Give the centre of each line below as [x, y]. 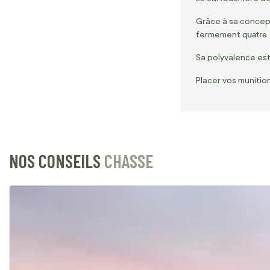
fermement [219, 34]
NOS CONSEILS [57, 161]
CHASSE [129, 161]
